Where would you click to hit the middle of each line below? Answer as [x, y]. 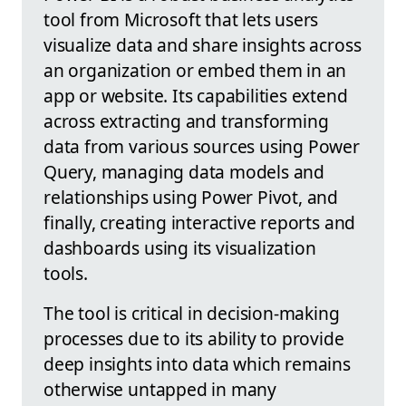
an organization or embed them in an [195, 70]
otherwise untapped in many [160, 389]
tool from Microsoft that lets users [181, 19]
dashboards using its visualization [180, 247]
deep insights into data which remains [197, 363]
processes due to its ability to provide [194, 338]
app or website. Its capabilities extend [196, 95]
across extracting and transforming [186, 121]
